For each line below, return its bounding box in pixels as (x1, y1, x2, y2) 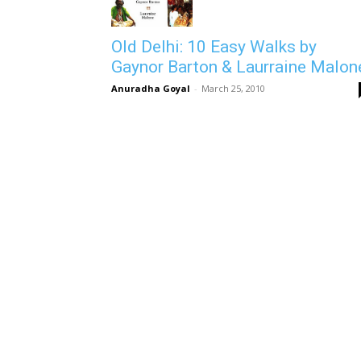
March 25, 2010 (201, 81, 265, 94)
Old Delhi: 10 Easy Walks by (111, 36, 317, 56)
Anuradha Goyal (111, 81, 190, 94)
